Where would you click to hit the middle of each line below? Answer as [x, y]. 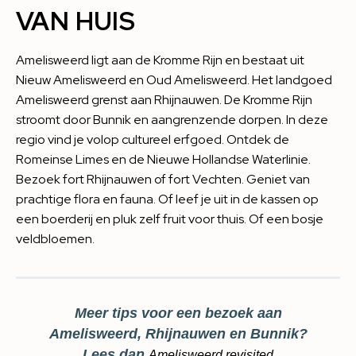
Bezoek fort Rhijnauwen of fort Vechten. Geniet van [163, 179]
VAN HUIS [76, 21]
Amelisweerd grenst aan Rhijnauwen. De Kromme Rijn [164, 100]
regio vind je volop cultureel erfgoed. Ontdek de [153, 139]
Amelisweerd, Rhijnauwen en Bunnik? [178, 334]
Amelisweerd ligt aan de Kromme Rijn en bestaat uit [160, 60]
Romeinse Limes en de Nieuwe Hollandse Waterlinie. [163, 159]
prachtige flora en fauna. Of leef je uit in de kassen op [167, 199]
